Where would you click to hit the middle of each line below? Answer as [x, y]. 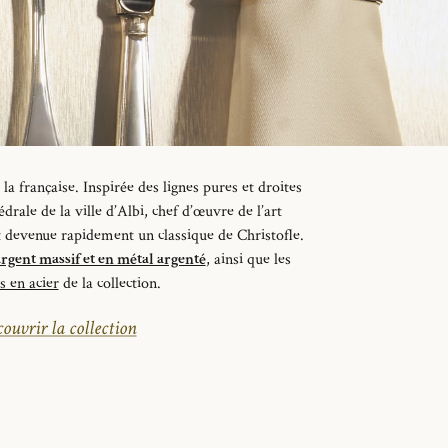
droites [279, 187]
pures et [230, 187]
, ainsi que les [248, 259]
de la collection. [109, 283]
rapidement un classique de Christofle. [182, 235]
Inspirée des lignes [142, 187]
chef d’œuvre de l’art [216, 211]
